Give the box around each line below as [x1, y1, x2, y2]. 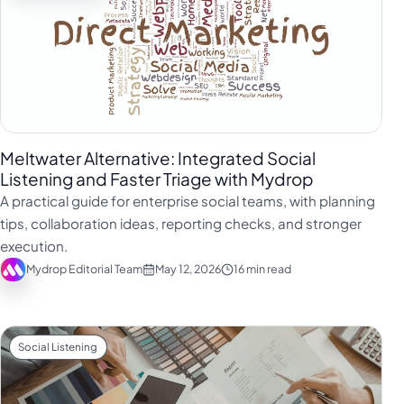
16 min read [233, 262, 291, 277]
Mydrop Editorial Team [25, 262, 142, 277]
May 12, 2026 [154, 262, 221, 277]
